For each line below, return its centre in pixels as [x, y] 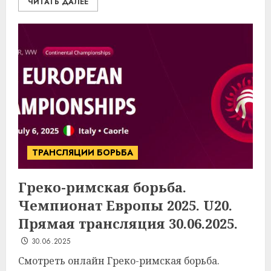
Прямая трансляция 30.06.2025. [128, 223]
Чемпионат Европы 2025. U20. [125, 205]
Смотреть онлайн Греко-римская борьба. [119, 261]
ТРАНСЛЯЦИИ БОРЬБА [83, 152]
